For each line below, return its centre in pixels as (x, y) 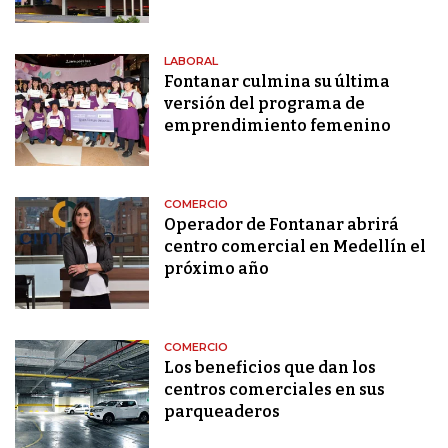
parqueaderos (222, 411)
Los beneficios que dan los (270, 367)
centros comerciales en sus (275, 389)
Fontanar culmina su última (277, 81)
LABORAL (191, 61)
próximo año (217, 268)
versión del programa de (265, 103)
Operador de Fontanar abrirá (282, 224)
